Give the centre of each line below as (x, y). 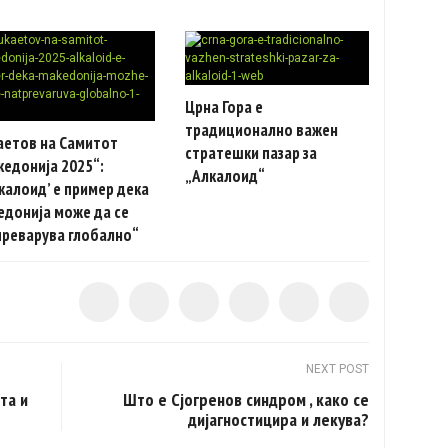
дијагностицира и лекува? (279, 419)
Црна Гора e (223, 106)
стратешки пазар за (250, 152)
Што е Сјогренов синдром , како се (246, 399)
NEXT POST (338, 368)
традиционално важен (261, 129)
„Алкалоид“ (224, 175)
